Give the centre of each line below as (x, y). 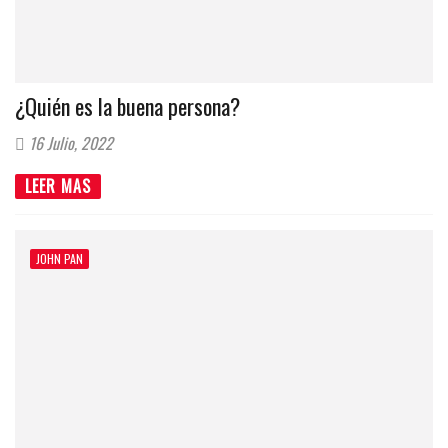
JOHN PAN (59, 258)
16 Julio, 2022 (69, 142)
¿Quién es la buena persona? (127, 105)
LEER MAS (58, 185)
